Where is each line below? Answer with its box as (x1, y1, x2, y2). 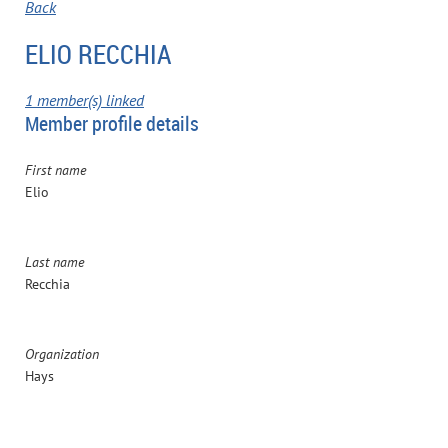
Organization (25, 344, 99, 363)
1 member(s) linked (25, 89, 144, 110)
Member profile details (25, 109, 199, 137)
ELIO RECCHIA (25, 37, 171, 73)
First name (25, 160, 86, 179)
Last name (25, 252, 84, 271)
